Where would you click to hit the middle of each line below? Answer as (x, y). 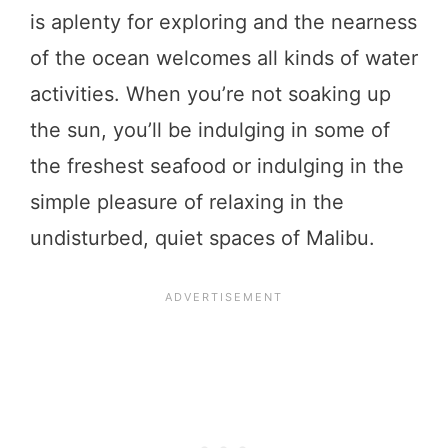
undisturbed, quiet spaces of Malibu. (205, 237)
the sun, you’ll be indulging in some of (210, 129)
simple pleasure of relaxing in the (187, 201)
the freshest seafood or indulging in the (217, 165)
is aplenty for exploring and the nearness (223, 21)
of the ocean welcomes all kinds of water (224, 57)
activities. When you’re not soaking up (210, 93)
